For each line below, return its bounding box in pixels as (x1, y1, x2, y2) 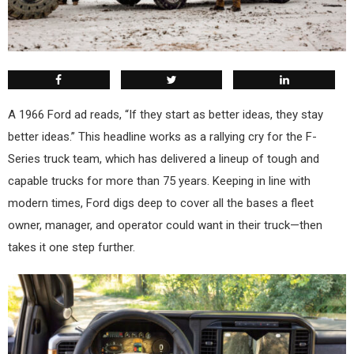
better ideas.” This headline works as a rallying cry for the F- (8, 130, 317, 145)
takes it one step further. (8, 240, 135, 255)
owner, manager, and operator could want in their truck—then (8, 218, 322, 233)
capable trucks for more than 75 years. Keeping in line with (8, 174, 311, 189)
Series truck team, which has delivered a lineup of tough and (8, 152, 319, 167)
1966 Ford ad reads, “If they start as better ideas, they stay (19, 107, 323, 122)
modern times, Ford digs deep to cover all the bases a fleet (8, 196, 314, 211)
